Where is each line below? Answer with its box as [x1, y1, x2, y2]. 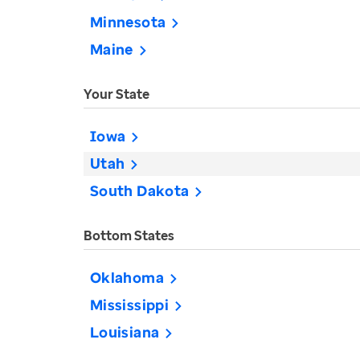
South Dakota [90, 181, 190, 200]
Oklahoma [90, 268, 164, 287]
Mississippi [90, 295, 169, 314]
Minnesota [90, 12, 166, 31]
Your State [84, 85, 149, 103]
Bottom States [84, 227, 174, 244]
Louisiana [90, 322, 160, 342]
